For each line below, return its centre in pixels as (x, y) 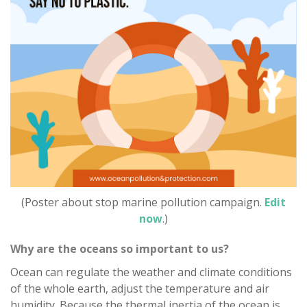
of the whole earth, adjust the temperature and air (140, 288)
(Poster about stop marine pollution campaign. (143, 202)
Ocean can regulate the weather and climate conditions (151, 272)
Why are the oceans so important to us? (120, 248)
